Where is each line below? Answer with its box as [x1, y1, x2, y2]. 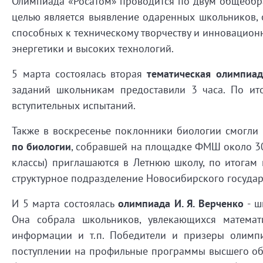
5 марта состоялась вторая [12, 66, 147, 80]
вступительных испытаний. [12, 98, 136, 112]
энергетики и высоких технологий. [12, 41, 174, 55]
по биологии [12, 139, 72, 153]
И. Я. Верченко [174, 196, 244, 210]
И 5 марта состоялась [12, 196, 118, 210]
